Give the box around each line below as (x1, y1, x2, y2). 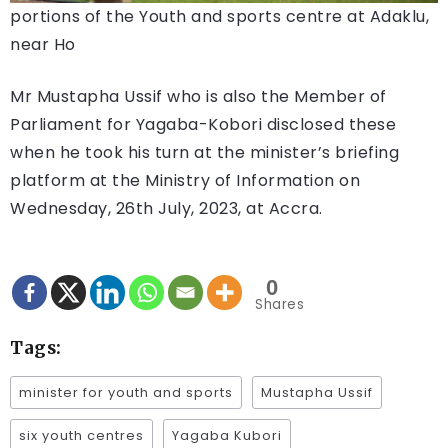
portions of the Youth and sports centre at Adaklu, (10, 5, 429, 29)
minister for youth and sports (19, 384, 233, 402)
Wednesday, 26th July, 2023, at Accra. (10, 197, 323, 221)
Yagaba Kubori (172, 427, 282, 445)
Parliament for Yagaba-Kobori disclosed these (10, 113, 396, 137)
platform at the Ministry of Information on (10, 169, 360, 193)
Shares (255, 295, 304, 315)
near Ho (10, 33, 76, 57)
